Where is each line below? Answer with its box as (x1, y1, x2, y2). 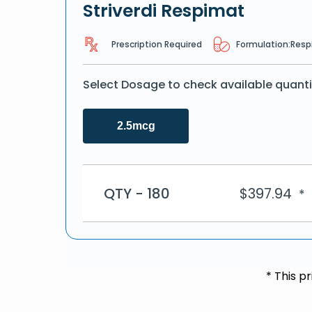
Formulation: (236, 38, 290, 50)
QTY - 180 (104, 183, 170, 203)
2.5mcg (116, 120, 155, 132)
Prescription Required (111, 38, 202, 50)
